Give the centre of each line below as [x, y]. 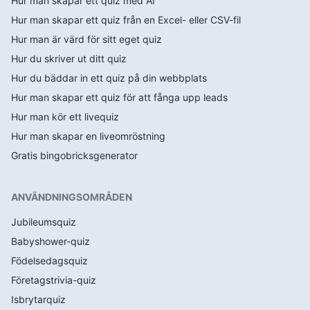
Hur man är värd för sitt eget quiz [86, 39]
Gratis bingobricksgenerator [74, 156]
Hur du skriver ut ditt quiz [69, 59]
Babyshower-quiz [51, 241]
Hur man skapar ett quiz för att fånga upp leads [119, 98]
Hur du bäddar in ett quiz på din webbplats [109, 78]
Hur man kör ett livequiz [65, 117]
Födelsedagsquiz [49, 261]
